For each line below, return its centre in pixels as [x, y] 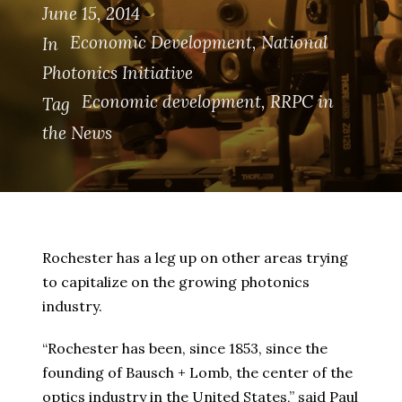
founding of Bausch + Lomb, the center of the [197, 372]
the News [77, 132]
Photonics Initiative [118, 73]
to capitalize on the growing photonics [176, 281]
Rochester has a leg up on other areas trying [195, 257]
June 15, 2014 [91, 13]
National [294, 42]
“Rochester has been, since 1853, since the [185, 348]
